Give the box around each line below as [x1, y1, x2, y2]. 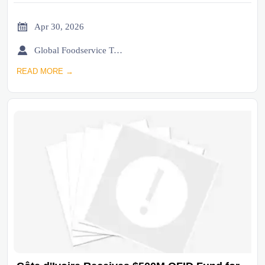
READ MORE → [17, 67, 73, 76]
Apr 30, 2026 [34, 21, 84, 31]
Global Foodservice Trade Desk [114, 45, 122, 55]
